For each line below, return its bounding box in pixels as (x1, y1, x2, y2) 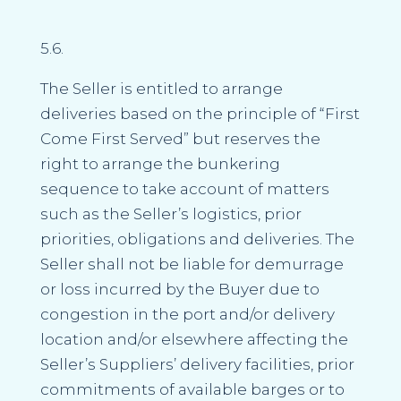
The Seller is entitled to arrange (39, 79, 283, 98)
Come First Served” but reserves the (39, 129, 320, 148)
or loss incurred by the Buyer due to (39, 279, 320, 298)
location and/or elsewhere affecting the (39, 329, 348, 348)
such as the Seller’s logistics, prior (39, 204, 302, 223)
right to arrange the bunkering (39, 154, 280, 173)
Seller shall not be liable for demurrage (39, 254, 344, 273)
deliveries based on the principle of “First (39, 104, 360, 123)
